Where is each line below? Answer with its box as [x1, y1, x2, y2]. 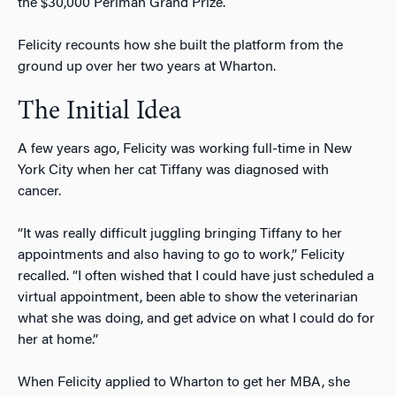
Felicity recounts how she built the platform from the [18, 38, 343, 53]
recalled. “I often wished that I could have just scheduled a [18, 269, 374, 284]
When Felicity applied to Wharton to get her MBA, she [18, 375, 350, 390]
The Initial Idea [18, 98, 181, 126]
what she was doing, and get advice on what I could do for [18, 311, 375, 326]
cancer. [18, 184, 65, 199]
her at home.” [18, 332, 98, 347]
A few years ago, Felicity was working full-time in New [18, 141, 352, 156]
